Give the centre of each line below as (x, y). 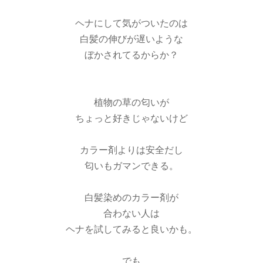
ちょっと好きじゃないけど (131, 118)
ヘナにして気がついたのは (131, 23)
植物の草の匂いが (131, 102)
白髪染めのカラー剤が (131, 198)
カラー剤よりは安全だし (131, 150)
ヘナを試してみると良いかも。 (131, 229)
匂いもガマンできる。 (131, 166)
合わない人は (131, 213)
